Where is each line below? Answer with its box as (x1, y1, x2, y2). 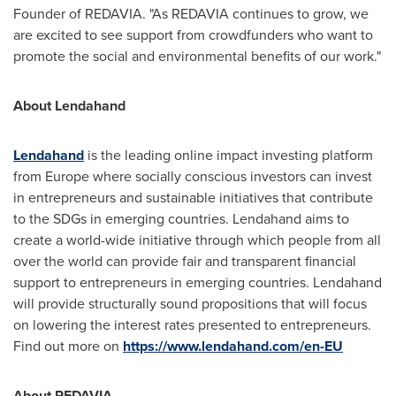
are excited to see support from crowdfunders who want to (13, 24, 373, 45)
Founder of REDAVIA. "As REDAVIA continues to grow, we (13, 3, 369, 24)
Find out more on (13, 335, 123, 356)
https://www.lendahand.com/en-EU (123, 335, 343, 356)
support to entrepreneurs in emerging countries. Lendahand (13, 271, 382, 293)
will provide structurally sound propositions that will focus (13, 293, 367, 314)
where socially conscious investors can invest (89, 165, 372, 187)
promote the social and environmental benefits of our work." (13, 45, 381, 66)
